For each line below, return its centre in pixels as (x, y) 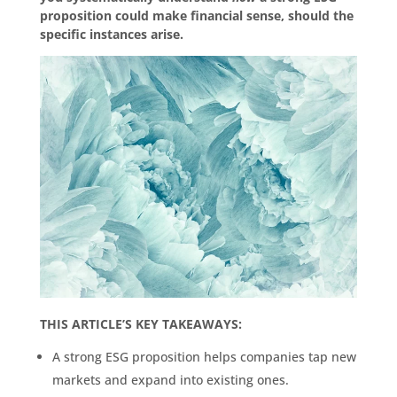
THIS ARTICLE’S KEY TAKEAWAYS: (140, 324)
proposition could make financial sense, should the (196, 16)
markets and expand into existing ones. (170, 380)
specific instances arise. (111, 34)
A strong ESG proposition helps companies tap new (204, 357)
